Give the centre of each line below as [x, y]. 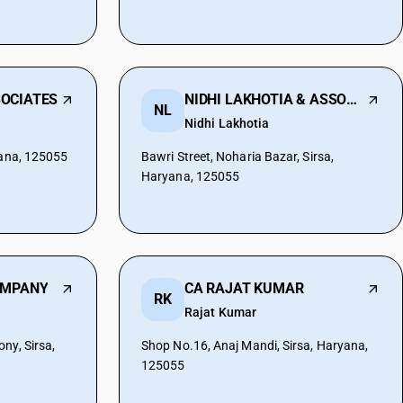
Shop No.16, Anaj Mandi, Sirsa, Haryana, [255, 345]
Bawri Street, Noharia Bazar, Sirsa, [237, 157]
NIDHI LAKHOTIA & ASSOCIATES [352, 99]
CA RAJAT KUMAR [244, 288]
